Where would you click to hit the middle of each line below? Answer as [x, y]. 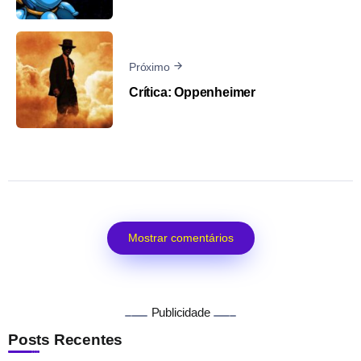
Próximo [149, 67]
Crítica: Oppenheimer [192, 93]
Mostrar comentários [180, 238]
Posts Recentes [66, 340]
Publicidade [180, 313]
